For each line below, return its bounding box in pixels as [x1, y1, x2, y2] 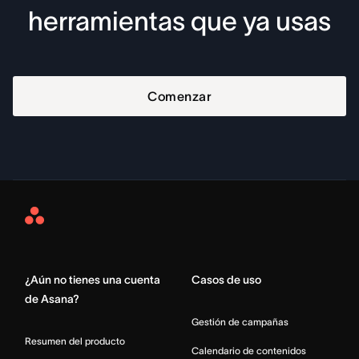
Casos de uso [192, 273, 261, 287]
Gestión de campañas [192, 317, 288, 328]
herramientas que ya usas [28, 6, 331, 37]
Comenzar [147, 89, 212, 104]
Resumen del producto [25, 336, 125, 347]
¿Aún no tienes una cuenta [25, 273, 160, 287]
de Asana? [25, 292, 79, 306]
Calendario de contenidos [192, 345, 306, 357]
